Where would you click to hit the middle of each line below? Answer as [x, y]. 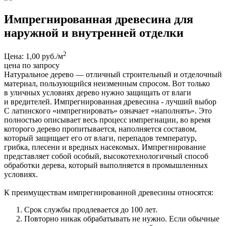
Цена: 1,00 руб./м [34, 56]
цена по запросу [32, 65]
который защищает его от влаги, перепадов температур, [100, 138]
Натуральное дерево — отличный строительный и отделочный [113, 74]
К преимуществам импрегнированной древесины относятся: [109, 192]
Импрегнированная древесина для [99, 19]
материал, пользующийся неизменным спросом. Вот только [107, 83]
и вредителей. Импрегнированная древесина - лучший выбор [110, 101]
